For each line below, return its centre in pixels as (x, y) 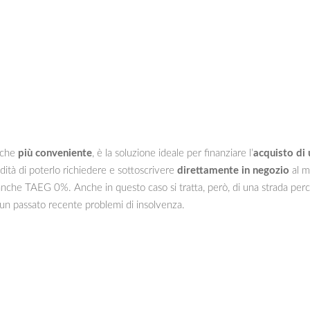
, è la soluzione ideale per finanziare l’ (173, 153)
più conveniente (55, 153)
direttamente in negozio (233, 170)
